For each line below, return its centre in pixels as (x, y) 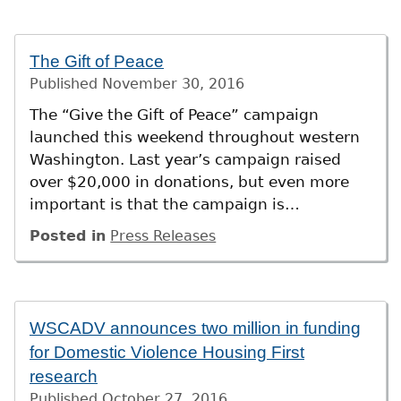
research (64, 376)
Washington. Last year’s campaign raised (185, 160)
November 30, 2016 (173, 83)
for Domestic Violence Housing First (167, 352)
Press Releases (163, 235)
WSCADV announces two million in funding (195, 328)
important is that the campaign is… (165, 205)
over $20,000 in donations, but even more (189, 182)
